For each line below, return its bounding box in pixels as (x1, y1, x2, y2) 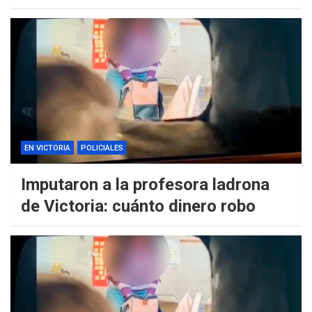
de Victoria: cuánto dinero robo (21, 196, 256, 217)
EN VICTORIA (24, 143, 70, 153)
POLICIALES (81, 143, 123, 153)
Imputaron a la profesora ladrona (21, 175, 270, 195)
